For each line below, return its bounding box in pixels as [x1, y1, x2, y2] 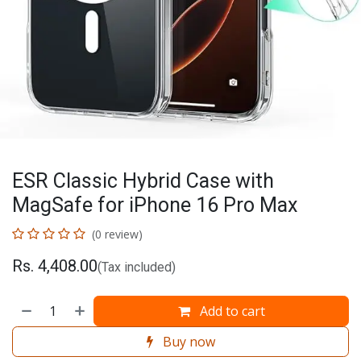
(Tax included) [98, 259, 176, 276]
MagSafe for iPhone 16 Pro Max [12, 193, 298, 218]
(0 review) [92, 226, 143, 243]
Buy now [159, 333, 215, 351]
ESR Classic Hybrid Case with [12, 169, 274, 193]
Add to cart [196, 302, 265, 321]
